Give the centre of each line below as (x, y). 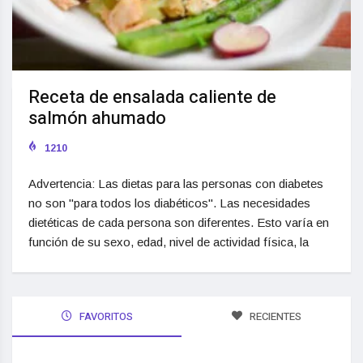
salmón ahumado (97, 118)
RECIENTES (274, 316)
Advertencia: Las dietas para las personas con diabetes (176, 183)
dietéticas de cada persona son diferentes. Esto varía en (179, 222)
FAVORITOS (105, 316)
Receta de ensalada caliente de (152, 97)
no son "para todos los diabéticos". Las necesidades (169, 203)
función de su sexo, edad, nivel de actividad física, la (169, 241)
